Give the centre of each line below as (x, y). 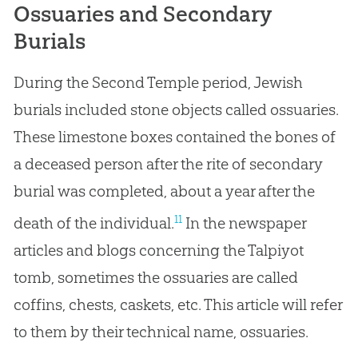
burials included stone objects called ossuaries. (176, 110)
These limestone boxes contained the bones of (174, 137)
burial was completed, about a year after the (164, 191)
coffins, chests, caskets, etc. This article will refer (177, 304)
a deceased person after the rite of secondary (168, 164)
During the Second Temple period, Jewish (158, 83)
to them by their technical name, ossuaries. (161, 331)
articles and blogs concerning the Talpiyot (158, 250)
